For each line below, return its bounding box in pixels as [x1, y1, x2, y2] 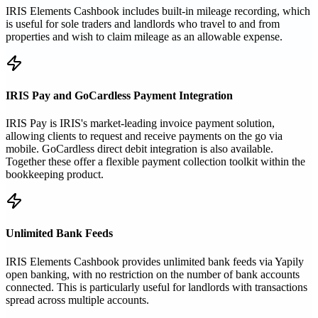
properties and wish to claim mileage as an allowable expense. [6, 30, 283, 43]
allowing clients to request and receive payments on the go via [6, 130, 283, 143]
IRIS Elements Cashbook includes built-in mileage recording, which [6, 4, 310, 17]
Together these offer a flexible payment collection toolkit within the [6, 155, 305, 168]
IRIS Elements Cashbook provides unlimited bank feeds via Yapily [6, 255, 304, 268]
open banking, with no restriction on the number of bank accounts [6, 268, 300, 280]
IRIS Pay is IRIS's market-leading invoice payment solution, [6, 117, 275, 130]
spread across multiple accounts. [6, 293, 149, 306]
